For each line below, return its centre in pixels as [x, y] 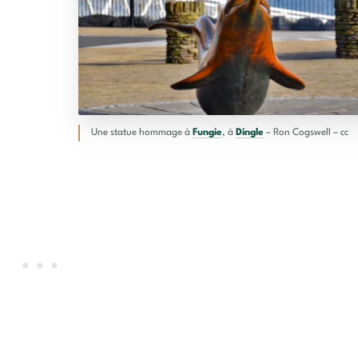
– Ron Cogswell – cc [306, 133]
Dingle [249, 133]
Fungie [207, 133]
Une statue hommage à [141, 133]
